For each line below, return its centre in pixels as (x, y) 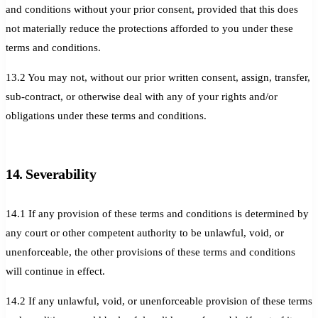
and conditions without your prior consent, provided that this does (152, 9)
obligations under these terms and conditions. (106, 115)
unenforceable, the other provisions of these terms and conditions (150, 252)
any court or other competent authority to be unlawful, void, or (145, 232)
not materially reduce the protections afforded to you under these (149, 28)
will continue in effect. (55, 271)
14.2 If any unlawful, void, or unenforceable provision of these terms (159, 301)
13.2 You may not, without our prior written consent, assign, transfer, (158, 77)
